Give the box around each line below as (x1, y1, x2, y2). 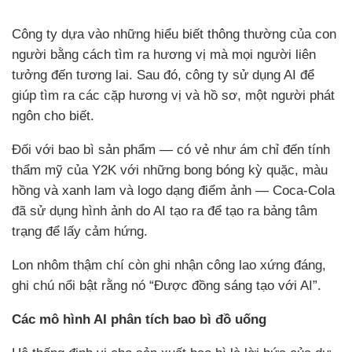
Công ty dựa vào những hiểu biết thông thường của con (12, 27, 336, 42)
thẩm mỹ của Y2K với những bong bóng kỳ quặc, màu (12, 163, 328, 178)
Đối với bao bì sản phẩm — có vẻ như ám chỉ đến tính (12, 142, 330, 158)
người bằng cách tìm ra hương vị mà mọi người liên (12, 47, 316, 63)
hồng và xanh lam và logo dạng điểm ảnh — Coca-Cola (12, 183, 335, 199)
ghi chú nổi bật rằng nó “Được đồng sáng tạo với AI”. (12, 278, 321, 294)
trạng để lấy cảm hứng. (12, 224, 148, 240)
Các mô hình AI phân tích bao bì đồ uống (12, 312, 266, 328)
